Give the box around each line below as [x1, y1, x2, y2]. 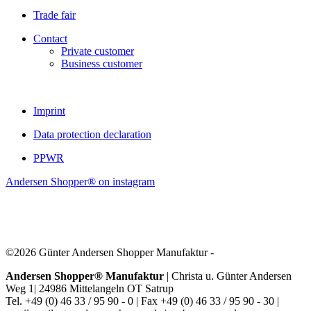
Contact [33, 33, 67, 45]
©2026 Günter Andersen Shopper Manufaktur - [6, 246, 214, 259]
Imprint [33, 105, 65, 117]
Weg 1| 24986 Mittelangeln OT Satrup [6, 283, 174, 295]
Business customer [61, 58, 142, 70]
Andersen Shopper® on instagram [6, 176, 155, 188]
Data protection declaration [33, 128, 151, 141]
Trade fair [33, 9, 76, 22]
